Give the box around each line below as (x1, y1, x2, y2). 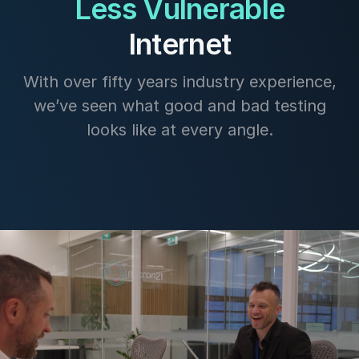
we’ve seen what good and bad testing (33, 96, 326, 115)
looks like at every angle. (86, 120, 273, 139)
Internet (127, 26, 232, 62)
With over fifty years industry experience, (22, 72, 337, 91)
